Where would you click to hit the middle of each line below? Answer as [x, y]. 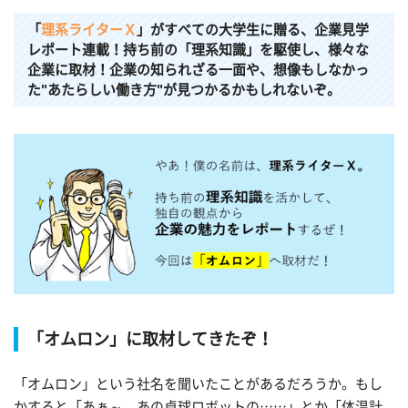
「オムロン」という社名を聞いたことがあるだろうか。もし [198, 383]
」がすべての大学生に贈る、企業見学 [253, 29]
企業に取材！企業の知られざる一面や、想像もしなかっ [198, 69]
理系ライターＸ [89, 29]
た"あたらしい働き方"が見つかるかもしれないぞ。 [184, 89]
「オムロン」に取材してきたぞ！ [150, 339]
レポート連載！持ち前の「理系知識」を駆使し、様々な [198, 49]
